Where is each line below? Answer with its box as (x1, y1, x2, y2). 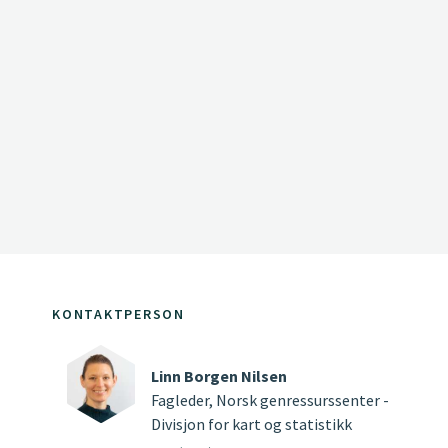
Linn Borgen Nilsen (151, 365, 287, 386)
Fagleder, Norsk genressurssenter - (151, 389, 389, 410)
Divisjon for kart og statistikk (151, 413, 352, 434)
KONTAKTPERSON (52, 305, 185, 323)
